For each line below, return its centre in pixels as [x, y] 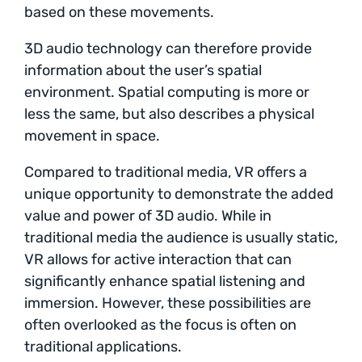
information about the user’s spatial [143, 71]
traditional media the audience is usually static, [181, 238]
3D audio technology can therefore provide [168, 49]
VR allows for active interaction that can [158, 260]
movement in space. [92, 136]
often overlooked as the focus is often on [160, 325]
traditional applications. [103, 347]
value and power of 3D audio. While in [148, 216]
